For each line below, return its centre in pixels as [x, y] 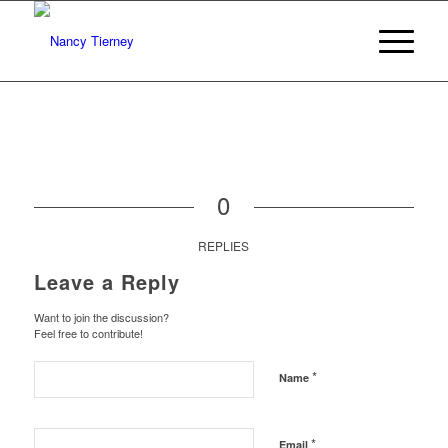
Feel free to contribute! [88, 333]
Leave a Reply [106, 282]
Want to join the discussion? [101, 317]
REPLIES [224, 246]
